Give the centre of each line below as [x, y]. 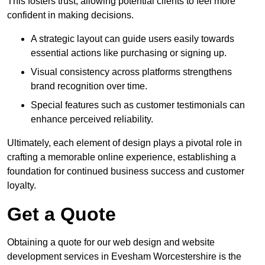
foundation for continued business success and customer [126, 172]
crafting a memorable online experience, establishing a [122, 157]
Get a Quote [62, 214]
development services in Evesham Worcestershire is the [124, 257]
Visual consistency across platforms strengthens [131, 72]
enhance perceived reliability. [92, 119]
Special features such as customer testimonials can [138, 105]
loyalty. [22, 186]
